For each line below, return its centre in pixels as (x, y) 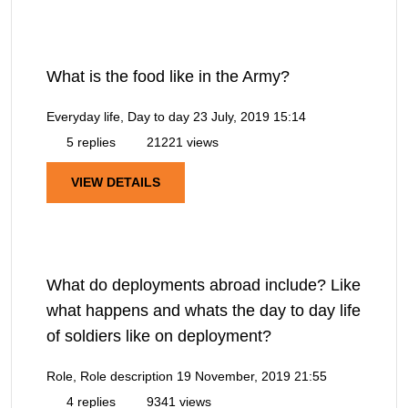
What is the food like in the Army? (168, 77)
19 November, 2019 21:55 (252, 376)
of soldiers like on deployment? (159, 336)
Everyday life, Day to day (118, 117)
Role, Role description (110, 376)
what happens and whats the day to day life (204, 310)
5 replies (89, 143)
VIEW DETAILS (116, 182)
